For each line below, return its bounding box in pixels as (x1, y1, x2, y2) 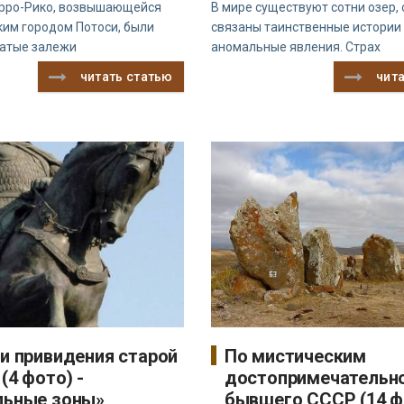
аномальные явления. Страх (210, 39, 381, 54)
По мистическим (224, 345, 366, 368)
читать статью (79, 69, 173, 84)
